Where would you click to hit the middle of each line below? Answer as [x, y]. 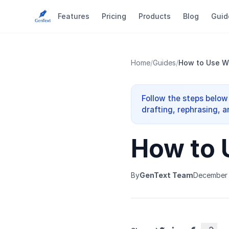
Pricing [114, 16]
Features [74, 16]
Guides [164, 63]
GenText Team [166, 175]
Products [155, 16]
